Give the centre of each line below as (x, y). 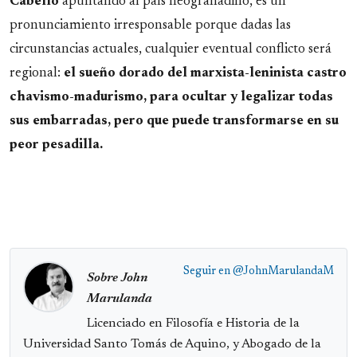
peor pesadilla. (56, 145)
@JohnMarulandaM (283, 272)
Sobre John (117, 279)
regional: (37, 74)
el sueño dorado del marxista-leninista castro (205, 74)
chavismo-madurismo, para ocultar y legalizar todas (171, 98)
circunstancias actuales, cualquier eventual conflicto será (171, 50)
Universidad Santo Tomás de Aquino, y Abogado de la (172, 344)
